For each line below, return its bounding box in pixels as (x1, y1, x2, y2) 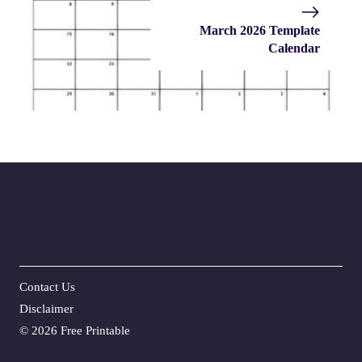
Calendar (268, 40, 320, 55)
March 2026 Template (200, 23, 320, 37)
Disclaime (19, 301, 69, 315)
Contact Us (19, 280, 75, 293)
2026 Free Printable (32, 323, 130, 337)
